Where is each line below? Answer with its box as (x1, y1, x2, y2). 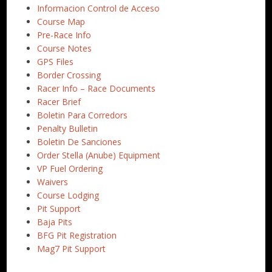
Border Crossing (37, 69, 101, 81)
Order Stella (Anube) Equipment (37, 149, 161, 161)
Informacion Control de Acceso (37, 2, 160, 14)
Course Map (37, 15, 86, 27)
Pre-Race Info (37, 29, 92, 41)
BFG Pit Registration (37, 229, 117, 241)
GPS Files (37, 55, 74, 67)
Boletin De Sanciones (37, 135, 122, 148)
